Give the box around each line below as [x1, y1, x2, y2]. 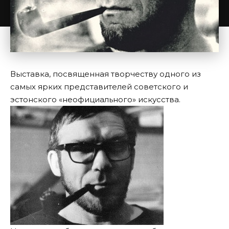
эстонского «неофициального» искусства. [10, 94, 180, 104]
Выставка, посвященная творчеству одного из [10, 68, 201, 79]
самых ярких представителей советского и [10, 81, 188, 91]
